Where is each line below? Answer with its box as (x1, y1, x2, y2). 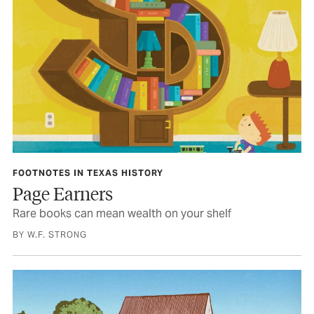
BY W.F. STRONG (13, 228, 87, 240)
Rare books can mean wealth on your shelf (13, 205, 231, 221)
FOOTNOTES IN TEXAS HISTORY (13, 167, 163, 178)
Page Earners (13, 181, 113, 205)
